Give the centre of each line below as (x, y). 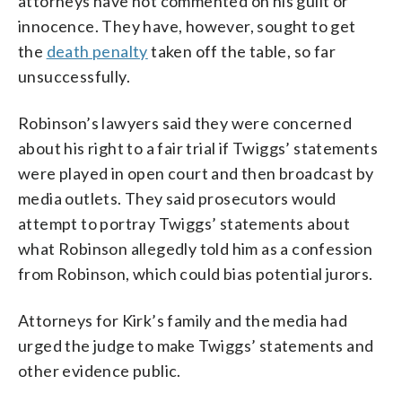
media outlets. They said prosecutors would (177, 198)
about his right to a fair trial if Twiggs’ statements (198, 148)
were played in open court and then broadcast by (196, 173)
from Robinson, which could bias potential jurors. (196, 273)
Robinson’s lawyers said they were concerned (185, 122)
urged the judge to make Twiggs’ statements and (196, 345)
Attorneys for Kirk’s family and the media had (183, 320)
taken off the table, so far (242, 51)
